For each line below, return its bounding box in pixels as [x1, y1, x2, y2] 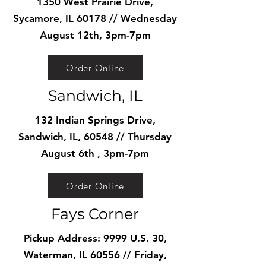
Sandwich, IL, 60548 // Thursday [18, 131, 172, 142]
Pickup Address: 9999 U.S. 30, [23, 232, 167, 244]
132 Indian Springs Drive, [34, 114, 156, 126]
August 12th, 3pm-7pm [39, 29, 151, 41]
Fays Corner [51, 205, 139, 223]
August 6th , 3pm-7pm [41, 147, 149, 159]
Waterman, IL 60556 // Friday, [23, 249, 167, 261]
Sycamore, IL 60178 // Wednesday [13, 12, 177, 24]
